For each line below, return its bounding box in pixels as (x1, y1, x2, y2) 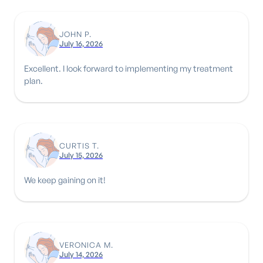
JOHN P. (59, 29, 92, 39)
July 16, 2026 (59, 38, 103, 48)
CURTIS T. (59, 140, 99, 150)
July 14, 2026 (59, 249, 103, 259)
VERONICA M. (59, 240, 113, 249)
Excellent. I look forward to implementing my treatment (24, 62, 233, 73)
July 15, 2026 (59, 150, 103, 160)
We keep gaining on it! (24, 174, 106, 185)
